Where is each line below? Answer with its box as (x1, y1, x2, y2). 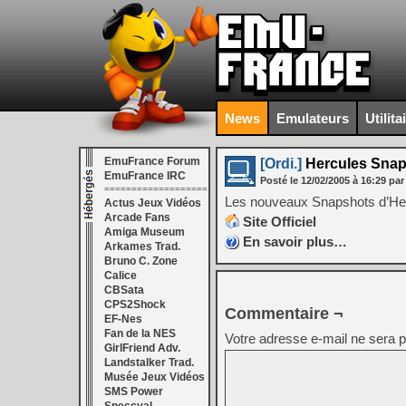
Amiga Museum (104, 226, 185, 238)
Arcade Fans (104, 211, 170, 224)
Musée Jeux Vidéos (104, 371, 205, 383)
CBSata (104, 284, 144, 296)
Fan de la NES (104, 327, 176, 340)
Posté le (260, 175, 301, 186)
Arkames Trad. (104, 240, 180, 253)
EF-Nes (104, 313, 142, 325)
